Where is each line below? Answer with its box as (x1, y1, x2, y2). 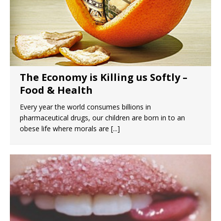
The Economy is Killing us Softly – (20, 71, 187, 84)
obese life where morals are (20, 124, 111, 134)
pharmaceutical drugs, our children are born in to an (20, 113, 185, 123)
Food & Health (20, 83, 93, 97)
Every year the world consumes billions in (20, 102, 151, 112)
